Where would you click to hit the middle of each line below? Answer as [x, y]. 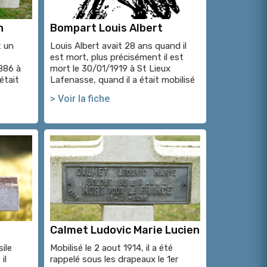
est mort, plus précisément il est [117, 58]
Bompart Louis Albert [106, 28]
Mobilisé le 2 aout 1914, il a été [111, 248]
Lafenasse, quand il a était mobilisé [122, 80]
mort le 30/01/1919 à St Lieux [110, 69]
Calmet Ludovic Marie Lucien [125, 230]
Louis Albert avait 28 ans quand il [118, 46]
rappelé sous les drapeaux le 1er [114, 260]
